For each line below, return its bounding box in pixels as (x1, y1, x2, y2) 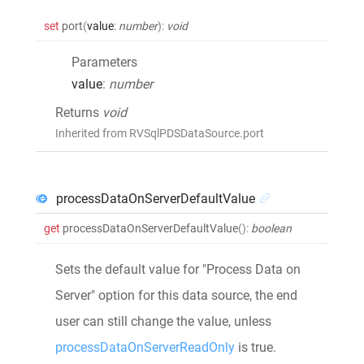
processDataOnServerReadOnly (55, 339, 235, 355)
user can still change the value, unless (55, 313, 271, 329)
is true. (235, 339, 276, 355)
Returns (55, 104, 102, 120)
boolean (251, 221, 292, 235)
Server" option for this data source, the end (55, 287, 297, 303)
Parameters (71, 54, 137, 70)
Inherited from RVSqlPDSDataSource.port (55, 126, 264, 140)
